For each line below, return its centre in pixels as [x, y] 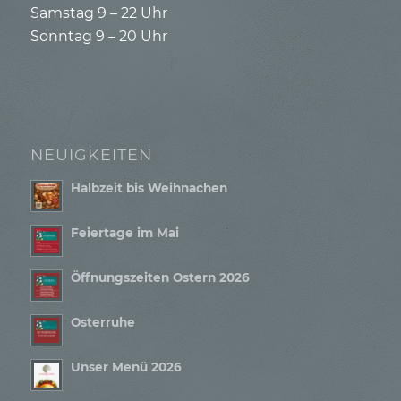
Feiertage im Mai [124, 232]
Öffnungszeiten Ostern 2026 [160, 277]
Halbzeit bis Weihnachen [149, 188]
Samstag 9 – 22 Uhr [98, 13]
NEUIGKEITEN [91, 154]
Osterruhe [102, 322]
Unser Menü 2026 [126, 367]
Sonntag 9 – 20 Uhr [98, 37]
